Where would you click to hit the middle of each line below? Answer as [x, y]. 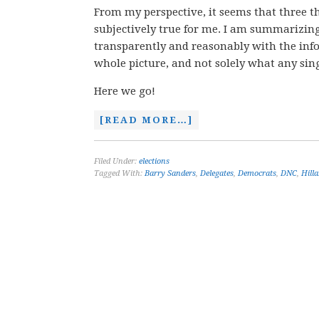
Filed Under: [116, 161]
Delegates [217, 173]
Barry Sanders [170, 173]
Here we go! [125, 91]
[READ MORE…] [146, 120]
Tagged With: [119, 173]
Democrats [257, 173]
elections [154, 161]
